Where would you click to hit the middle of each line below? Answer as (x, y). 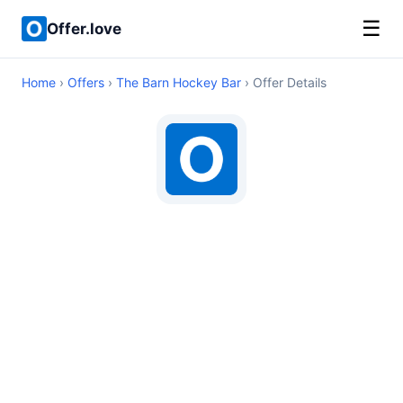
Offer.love (84, 28)
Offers (86, 82)
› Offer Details (284, 82)
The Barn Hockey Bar (179, 82)
